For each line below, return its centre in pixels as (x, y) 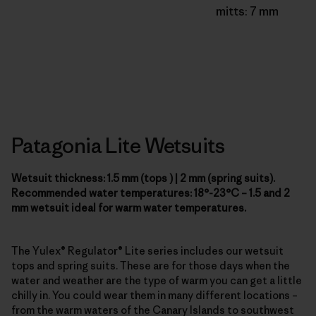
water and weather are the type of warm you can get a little (157, 280)
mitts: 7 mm (247, 11)
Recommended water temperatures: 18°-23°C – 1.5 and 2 (151, 193)
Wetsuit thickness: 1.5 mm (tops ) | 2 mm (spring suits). (143, 178)
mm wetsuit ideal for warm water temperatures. (129, 207)
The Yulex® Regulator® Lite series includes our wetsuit (147, 250)
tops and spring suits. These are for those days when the (151, 265)
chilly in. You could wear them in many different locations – (154, 295)
